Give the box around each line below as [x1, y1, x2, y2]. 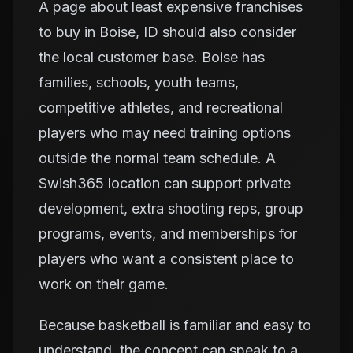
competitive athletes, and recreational [39, 99, 283, 116]
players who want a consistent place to [39, 251, 294, 267]
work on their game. [39, 276, 169, 292]
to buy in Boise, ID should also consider [39, 24, 296, 40]
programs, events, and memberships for [39, 225, 297, 242]
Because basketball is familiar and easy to [39, 317, 311, 333]
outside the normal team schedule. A [39, 150, 276, 166]
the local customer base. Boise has [39, 49, 265, 65]
